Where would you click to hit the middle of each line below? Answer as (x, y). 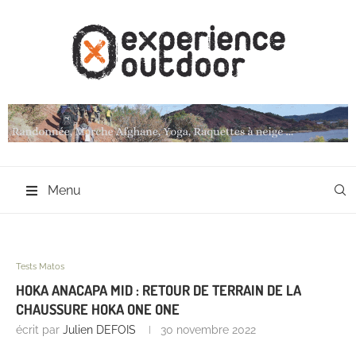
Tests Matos (40, 267)
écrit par (39, 330)
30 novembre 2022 (208, 330)
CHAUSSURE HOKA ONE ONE (98, 310)
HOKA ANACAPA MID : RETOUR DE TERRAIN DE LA (159, 290)
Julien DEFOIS (99, 330)
